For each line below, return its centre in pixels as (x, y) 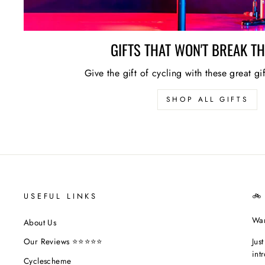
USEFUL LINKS (61, 196)
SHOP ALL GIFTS (207, 99)
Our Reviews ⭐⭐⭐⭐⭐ (63, 242)
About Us (40, 222)
